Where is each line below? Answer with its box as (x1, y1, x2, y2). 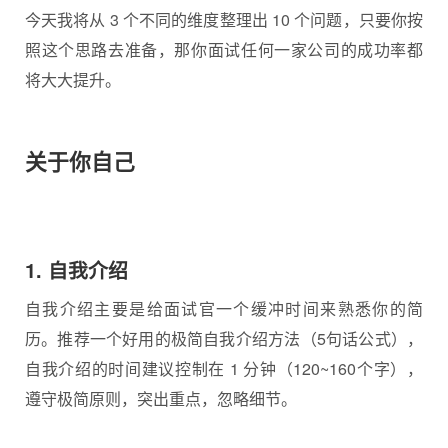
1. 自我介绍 (25, 255, 128, 284)
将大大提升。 (25, 67, 121, 91)
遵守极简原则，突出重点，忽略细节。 (25, 386, 297, 410)
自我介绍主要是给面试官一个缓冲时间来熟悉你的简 (25, 296, 423, 320)
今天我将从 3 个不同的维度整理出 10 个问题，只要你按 (25, 7, 423, 31)
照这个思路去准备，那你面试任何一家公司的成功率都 (25, 37, 423, 61)
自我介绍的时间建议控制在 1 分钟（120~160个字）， (25, 356, 423, 380)
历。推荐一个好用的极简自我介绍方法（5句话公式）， (25, 326, 423, 350)
